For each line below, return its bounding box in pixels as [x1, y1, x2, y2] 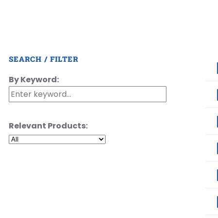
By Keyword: [9, 73, 59, 85]
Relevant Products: [9, 120, 88, 131]
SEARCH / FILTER [9, 54, 78, 64]
